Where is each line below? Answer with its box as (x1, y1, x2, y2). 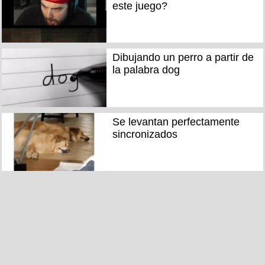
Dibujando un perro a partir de (112, 51, 254, 64)
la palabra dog (112, 64, 180, 76)
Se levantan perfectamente (112, 115, 240, 128)
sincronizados (112, 128, 177, 140)
